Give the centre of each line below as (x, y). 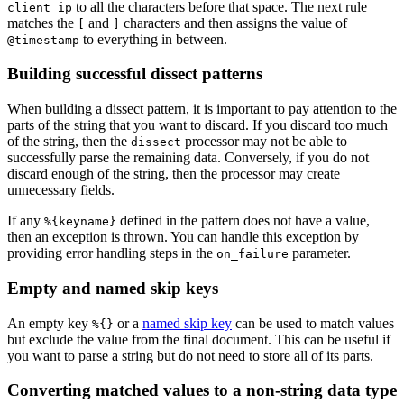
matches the (42, 23)
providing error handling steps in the (112, 253)
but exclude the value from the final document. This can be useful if (199, 339)
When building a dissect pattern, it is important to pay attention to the (202, 109)
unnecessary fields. (61, 190)
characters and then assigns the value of (234, 23)
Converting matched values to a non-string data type (202, 390)
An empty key (50, 323)
